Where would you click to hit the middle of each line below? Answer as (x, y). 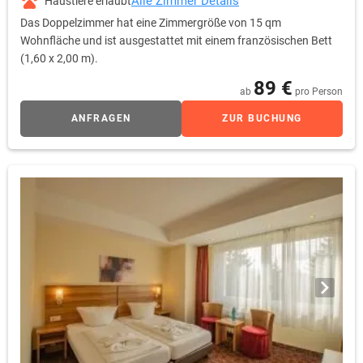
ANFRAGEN (101, 119)
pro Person (319, 92)
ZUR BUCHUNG (262, 119)
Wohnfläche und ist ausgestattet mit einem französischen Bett (176, 41)
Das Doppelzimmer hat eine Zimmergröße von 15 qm (151, 23)
